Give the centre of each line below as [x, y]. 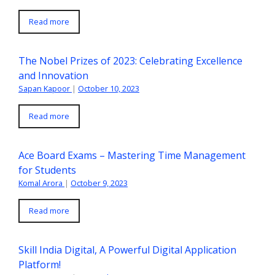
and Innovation [53, 75]
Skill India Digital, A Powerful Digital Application [127, 250]
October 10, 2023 [109, 88]
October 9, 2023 [99, 183]
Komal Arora [41, 183]
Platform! [41, 264]
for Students [47, 170]
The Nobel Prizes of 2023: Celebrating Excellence [130, 60]
